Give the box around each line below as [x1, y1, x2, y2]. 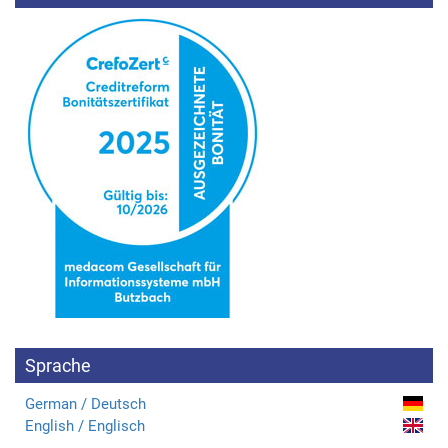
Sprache [25, 354, 91, 376]
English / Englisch [25, 416, 145, 435]
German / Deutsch [25, 394, 146, 413]
